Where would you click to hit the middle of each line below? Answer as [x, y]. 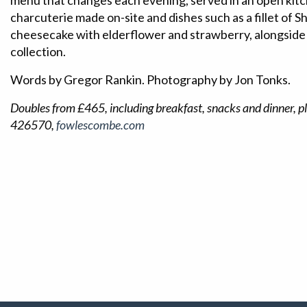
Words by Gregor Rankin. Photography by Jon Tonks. [150, 79]
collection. [38, 51]
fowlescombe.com [100, 125]
